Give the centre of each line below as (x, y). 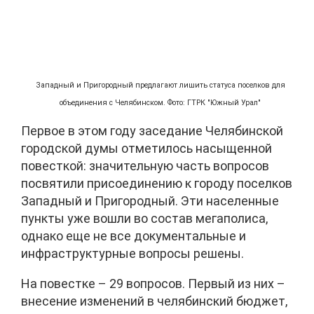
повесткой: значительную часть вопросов (145, 165)
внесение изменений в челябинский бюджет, (154, 301)
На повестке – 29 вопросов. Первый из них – (153, 283)
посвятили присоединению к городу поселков (157, 183)
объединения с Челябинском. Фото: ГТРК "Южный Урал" (161, 102)
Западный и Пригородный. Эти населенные (150, 200)
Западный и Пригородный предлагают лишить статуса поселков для (160, 85)
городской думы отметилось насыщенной (146, 148)
